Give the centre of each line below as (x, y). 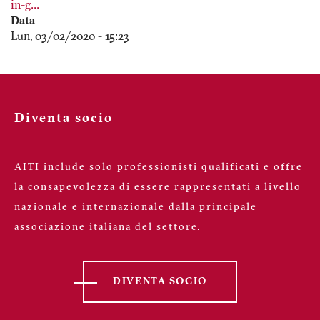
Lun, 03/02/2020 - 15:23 (70, 37)
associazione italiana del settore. (107, 227)
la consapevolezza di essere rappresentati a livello (158, 187)
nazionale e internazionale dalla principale (136, 207)
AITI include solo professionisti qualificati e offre (159, 167)
